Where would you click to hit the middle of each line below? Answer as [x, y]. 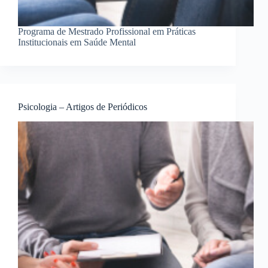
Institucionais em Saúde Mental [77, 42]
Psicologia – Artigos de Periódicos [83, 107]
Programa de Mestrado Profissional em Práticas [107, 32]
